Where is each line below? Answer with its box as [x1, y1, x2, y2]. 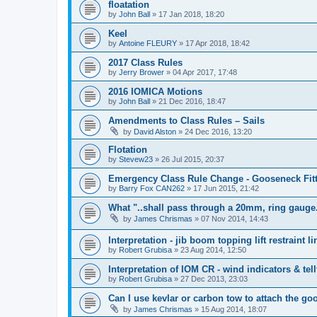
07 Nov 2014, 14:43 [201, 214, 268, 223]
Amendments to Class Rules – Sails [108, 115, 265, 126]
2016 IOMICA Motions [108, 86, 202, 97]
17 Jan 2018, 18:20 [158, 9, 224, 18]
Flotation [108, 144, 147, 155]
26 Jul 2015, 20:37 [161, 154, 224, 163]
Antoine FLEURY [119, 38, 177, 47]
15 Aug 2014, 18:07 [201, 305, 267, 314]
